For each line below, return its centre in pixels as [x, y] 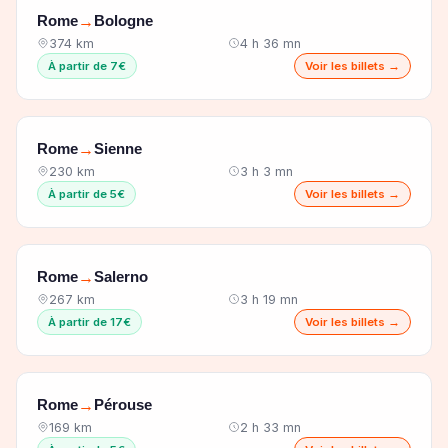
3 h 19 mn [269, 299]
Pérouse [123, 405]
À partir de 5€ [86, 193]
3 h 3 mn [266, 171]
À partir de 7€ [87, 65]
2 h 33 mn [270, 427]
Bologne [123, 21]
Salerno [121, 277]
